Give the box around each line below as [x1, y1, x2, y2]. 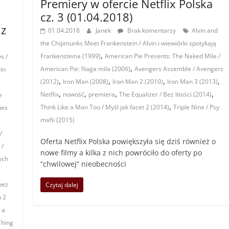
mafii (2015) [40, 116, 75, 125]
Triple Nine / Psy [173, 103, 220, 112]
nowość [63, 90, 85, 99]
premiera [88, 90, 116, 99]
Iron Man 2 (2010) [112, 77, 164, 86]
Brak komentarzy [126, 26, 176, 35]
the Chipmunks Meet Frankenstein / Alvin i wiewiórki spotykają [40, 39, 217, 48]
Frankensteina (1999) [40, 52, 101, 61]
